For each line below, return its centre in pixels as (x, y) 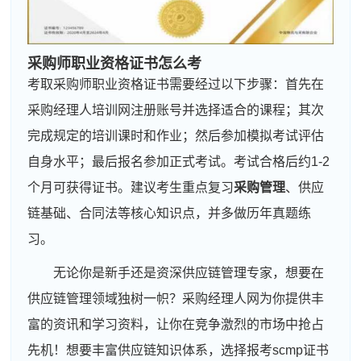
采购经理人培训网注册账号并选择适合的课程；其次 (176, 110)
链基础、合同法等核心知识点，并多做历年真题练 (170, 213)
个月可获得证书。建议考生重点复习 (131, 187)
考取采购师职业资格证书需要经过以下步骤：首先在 (176, 84)
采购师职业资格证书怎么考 (115, 63)
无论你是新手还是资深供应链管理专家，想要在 (189, 272)
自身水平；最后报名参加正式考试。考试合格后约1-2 (179, 161)
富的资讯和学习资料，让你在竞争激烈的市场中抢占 (176, 324)
